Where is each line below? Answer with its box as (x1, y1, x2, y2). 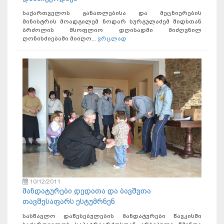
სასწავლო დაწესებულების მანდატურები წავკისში (22, 212, 201, 220)
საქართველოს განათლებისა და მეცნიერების (22, 9, 201, 16)
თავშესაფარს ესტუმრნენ (22, 197, 115, 206)
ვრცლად (97, 34, 126, 42)
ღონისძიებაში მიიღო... (22, 34, 97, 42)
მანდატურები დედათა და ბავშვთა (22, 186, 151, 196)
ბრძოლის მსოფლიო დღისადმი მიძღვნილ (22, 26, 201, 33)
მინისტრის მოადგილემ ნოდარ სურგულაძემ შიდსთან (22, 17, 201, 25)
